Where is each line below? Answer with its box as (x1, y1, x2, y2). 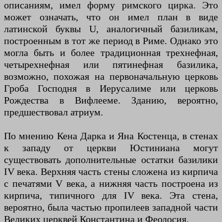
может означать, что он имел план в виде (4, 11, 218, 22)
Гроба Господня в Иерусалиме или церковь (4, 82, 218, 94)
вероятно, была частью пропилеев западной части (4, 201, 218, 213)
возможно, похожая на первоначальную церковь (4, 70, 218, 82)
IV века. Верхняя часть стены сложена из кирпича (4, 166, 218, 177)
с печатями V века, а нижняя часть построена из (4, 177, 218, 189)
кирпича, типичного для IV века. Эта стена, (4, 189, 218, 201)
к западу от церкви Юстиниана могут (4, 142, 218, 153)
